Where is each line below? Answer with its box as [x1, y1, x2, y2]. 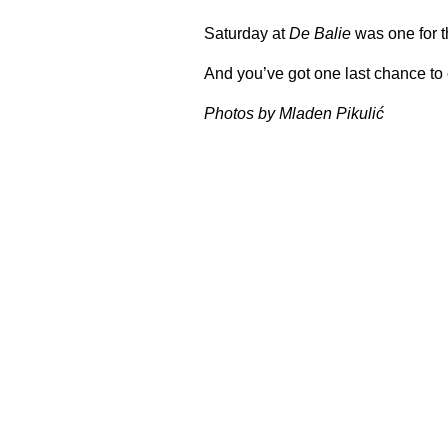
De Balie [289, 25, 351, 42]
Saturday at [204, 25, 289, 42]
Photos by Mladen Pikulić [204, 105, 384, 122]
